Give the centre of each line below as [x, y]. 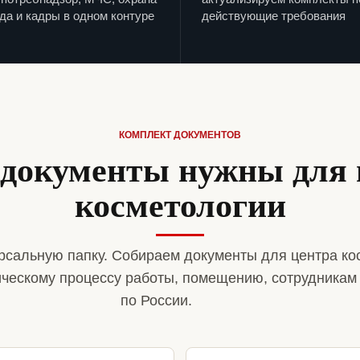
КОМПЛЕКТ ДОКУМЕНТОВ [180, 135]
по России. [156, 301]
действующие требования [274, 16]
